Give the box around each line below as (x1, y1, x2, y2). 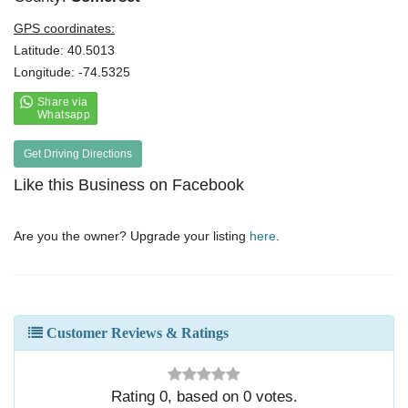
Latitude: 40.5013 (14, 43, 115, 57)
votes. (250, 388, 298, 405)
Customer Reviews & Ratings (43, 325, 229, 341)
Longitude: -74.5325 (14, 65, 130, 79)
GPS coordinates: (14, 21, 115, 36)
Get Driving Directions (24, 148, 132, 160)
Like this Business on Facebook (14, 176, 244, 194)
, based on (167, 388, 243, 405)
